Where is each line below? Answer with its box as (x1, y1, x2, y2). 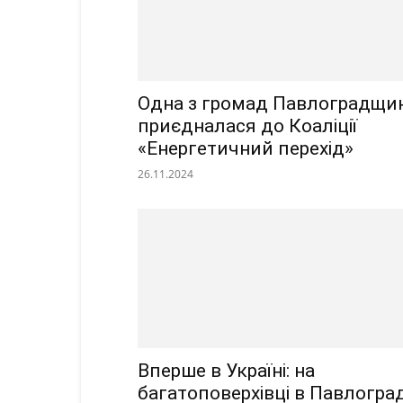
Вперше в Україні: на (138, 360, 315, 382)
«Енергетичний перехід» (138, 138, 354, 160)
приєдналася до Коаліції (138, 115, 357, 138)
